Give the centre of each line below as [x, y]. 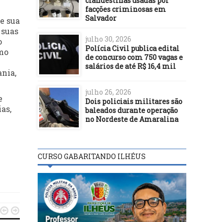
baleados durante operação [132, 110]
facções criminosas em [126, 9]
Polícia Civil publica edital [132, 48]
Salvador [101, 18]
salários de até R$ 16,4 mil [131, 66]
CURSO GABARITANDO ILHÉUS [92, 156]
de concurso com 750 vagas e [134, 57]
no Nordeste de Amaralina [132, 119]
